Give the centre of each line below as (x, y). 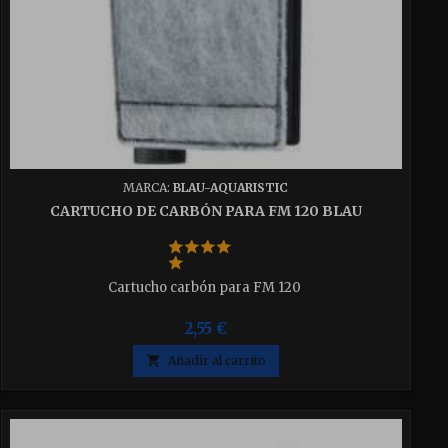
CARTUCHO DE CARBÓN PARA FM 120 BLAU (205, 210)
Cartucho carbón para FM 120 (205, 287)
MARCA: (148, 187)
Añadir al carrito (216, 360)
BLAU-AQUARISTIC (231, 187)
